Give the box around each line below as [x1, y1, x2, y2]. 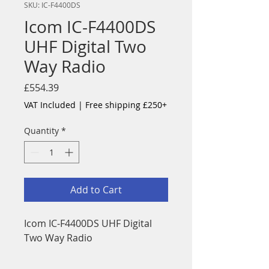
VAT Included [24, 98, 76, 110]
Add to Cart [70, 183, 122, 196]
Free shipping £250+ [85, 98, 167, 110]
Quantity [24, 124, 59, 136]
